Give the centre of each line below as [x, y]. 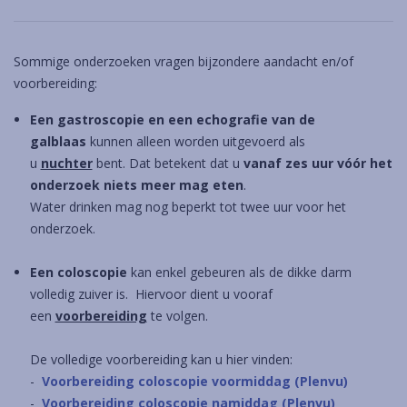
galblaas [58, 141]
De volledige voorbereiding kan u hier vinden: [161, 359]
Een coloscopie [78, 272]
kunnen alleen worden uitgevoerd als [195, 141]
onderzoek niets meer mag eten [136, 185]
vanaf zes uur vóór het [318, 163]
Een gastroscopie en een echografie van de [172, 119]
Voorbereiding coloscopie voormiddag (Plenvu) [194, 381]
